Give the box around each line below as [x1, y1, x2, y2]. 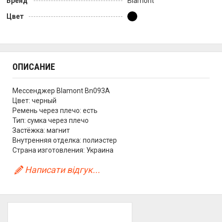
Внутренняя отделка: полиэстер [12, 136, 117, 144]
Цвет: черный [12, 96, 56, 105]
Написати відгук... [25, 164, 101, 175]
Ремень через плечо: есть [12, 106, 98, 114]
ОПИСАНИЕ [12, 61, 55, 72]
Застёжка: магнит [12, 126, 70, 134]
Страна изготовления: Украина [12, 146, 113, 154]
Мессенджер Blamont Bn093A [12, 86, 110, 95]
